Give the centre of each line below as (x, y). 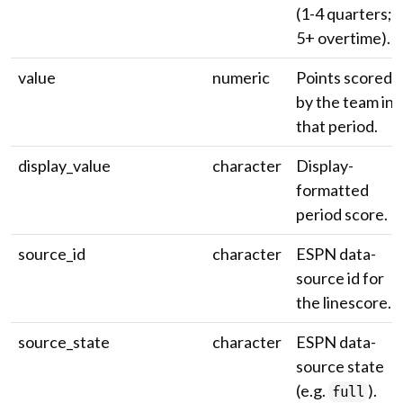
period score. (342, 214)
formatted (332, 190)
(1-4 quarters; (344, 13)
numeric (241, 77)
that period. (337, 126)
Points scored (344, 77)
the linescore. (344, 302)
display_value (64, 166)
